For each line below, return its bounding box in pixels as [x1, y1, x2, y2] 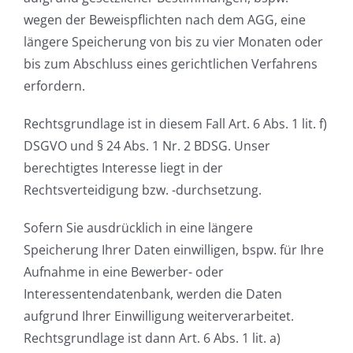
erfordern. [24, 77, 85, 95]
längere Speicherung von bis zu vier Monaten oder [24, 33, 323, 51]
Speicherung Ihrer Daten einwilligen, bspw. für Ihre [24, 241, 324, 259]
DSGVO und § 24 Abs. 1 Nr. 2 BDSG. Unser [24, 137, 270, 155]
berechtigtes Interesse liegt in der [24, 159, 223, 177]
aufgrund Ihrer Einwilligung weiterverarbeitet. [24, 307, 294, 325]
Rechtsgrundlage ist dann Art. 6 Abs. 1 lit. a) [24, 329, 281, 347]
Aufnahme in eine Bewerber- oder [24, 263, 224, 281]
